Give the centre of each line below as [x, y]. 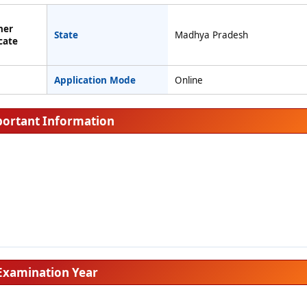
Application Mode [95, 80]
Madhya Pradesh [211, 35]
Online [188, 80]
